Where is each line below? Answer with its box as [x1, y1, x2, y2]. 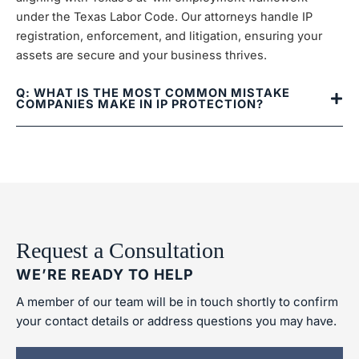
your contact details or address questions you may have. [16, 313, 337, 329]
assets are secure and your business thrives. [16, 48, 267, 63]
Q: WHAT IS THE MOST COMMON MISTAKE [16, 86, 290, 100]
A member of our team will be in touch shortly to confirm [16, 294, 338, 309]
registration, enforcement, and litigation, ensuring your [16, 29, 322, 43]
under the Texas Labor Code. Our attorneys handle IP [16, 10, 313, 24]
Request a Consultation [16, 238, 224, 263]
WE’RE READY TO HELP [16, 266, 194, 283]
